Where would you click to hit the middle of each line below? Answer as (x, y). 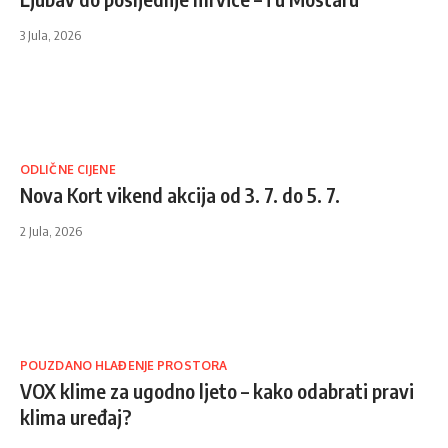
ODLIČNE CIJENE (68, 170)
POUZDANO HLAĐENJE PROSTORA (124, 366)
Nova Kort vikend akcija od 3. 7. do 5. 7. (180, 195)
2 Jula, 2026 (51, 231)
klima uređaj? (76, 417)
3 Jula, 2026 (50, 35)
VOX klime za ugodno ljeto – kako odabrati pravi (217, 391)
